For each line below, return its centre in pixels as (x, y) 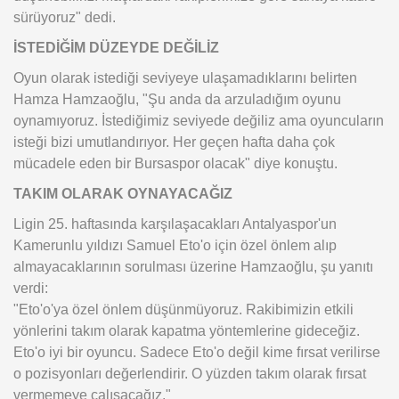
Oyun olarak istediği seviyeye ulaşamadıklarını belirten (185, 78)
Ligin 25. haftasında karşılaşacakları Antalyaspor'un (175, 224)
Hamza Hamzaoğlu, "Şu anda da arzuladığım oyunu (177, 99)
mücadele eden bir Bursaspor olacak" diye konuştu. (175, 163)
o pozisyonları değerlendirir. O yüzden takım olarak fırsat (190, 374)
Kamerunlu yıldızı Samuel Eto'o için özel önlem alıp (175, 245)
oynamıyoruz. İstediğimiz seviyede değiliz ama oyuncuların (199, 121)
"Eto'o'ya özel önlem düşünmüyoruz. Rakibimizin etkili (183, 309)
